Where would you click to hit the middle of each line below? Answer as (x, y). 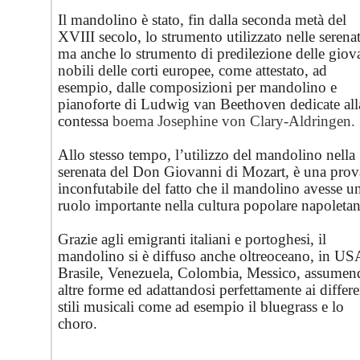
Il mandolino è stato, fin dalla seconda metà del (202, 20)
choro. (78, 323)
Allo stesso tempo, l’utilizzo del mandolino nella (207, 155)
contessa (85, 121)
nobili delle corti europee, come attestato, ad (192, 70)
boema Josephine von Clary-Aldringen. (234, 121)
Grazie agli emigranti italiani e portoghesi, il (192, 239)
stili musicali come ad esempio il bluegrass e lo (201, 307)
